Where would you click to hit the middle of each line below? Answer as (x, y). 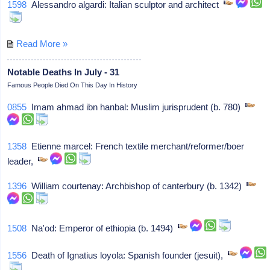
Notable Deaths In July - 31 (64, 72)
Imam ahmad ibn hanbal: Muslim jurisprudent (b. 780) (136, 107)
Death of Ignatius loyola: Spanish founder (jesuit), (127, 255)
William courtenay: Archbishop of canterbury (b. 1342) (137, 186)
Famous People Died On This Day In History (73, 85)
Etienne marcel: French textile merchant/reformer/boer (136, 146)
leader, (23, 161)
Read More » (42, 43)
